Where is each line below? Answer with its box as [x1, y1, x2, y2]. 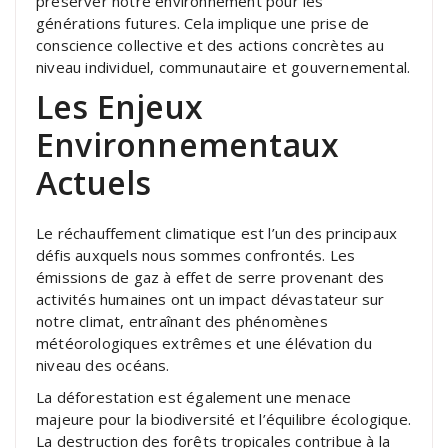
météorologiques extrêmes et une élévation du [36, 332, 372, 353]
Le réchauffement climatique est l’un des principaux [36, 222, 398, 243]
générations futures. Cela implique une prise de [36, 12, 370, 33]
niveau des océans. [36, 354, 170, 375]
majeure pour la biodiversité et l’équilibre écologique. [36, 408, 412, 429]
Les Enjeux [36, 84, 203, 128]
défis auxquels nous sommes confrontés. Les [36, 244, 356, 265]
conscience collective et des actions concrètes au [36, 34, 384, 55]
